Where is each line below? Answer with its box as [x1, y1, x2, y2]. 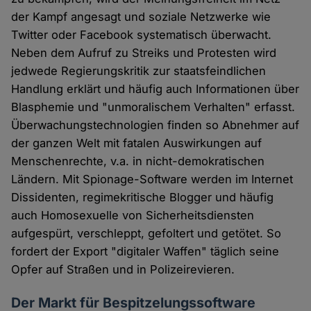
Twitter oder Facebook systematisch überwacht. [11, 28, 272, 42]
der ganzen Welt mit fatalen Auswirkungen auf [11, 136, 262, 151]
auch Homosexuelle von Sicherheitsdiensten [11, 208, 255, 223]
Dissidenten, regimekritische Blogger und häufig [11, 190, 274, 205]
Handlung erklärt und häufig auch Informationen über [11, 82, 300, 96]
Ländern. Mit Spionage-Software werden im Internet [11, 172, 294, 187]
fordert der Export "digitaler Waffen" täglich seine [11, 244, 280, 259]
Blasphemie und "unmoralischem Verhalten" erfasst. [11, 100, 296, 115]
